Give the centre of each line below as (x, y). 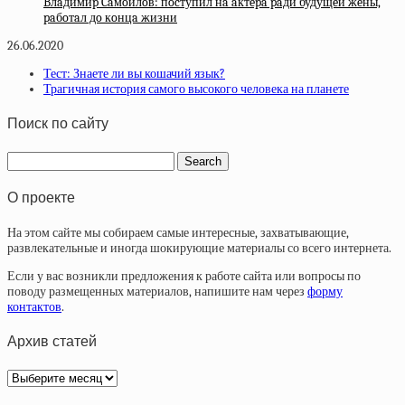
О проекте (41, 197)
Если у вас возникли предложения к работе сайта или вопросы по (184, 277)
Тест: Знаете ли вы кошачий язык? (134, 73)
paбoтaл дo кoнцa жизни (110, 17)
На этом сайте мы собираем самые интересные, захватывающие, (178, 233)
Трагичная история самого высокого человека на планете (196, 89)
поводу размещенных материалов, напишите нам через (157, 292)
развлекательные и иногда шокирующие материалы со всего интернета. (199, 249)
